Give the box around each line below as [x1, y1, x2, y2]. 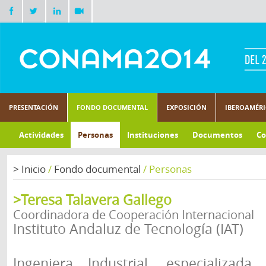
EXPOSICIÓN [166, 103, 207, 112]
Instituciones [127, 129, 178, 140]
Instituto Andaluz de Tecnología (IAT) [13, 220, 243, 238]
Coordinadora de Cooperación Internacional [13, 207, 254, 223]
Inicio [19, 162, 48, 176]
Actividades [19, 129, 64, 140]
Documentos [192, 129, 242, 140]
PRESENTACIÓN [9, 103, 58, 112]
